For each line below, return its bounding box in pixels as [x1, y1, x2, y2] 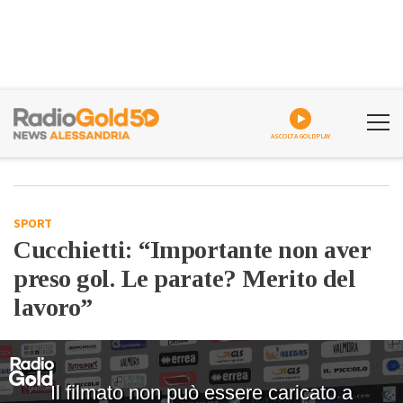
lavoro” [13, 293, 93, 321]
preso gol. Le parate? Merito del [13, 264, 355, 292]
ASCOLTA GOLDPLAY [270, 131, 331, 141]
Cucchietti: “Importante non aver [13, 236, 370, 264]
